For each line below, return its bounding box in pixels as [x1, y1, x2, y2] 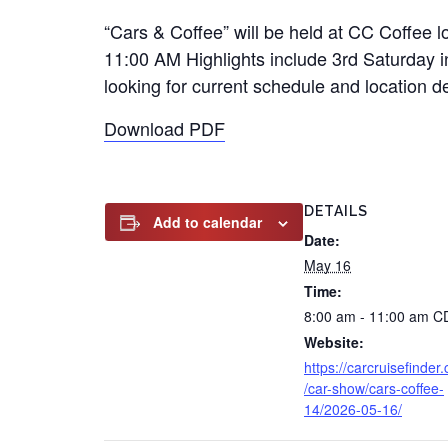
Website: [304, 332, 364, 352]
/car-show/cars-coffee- [304, 378, 444, 398]
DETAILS [304, 203, 368, 219]
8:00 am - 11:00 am [304, 306, 433, 326]
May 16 [304, 255, 351, 275]
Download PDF [104, 115, 225, 141]
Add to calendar [153, 212, 262, 232]
